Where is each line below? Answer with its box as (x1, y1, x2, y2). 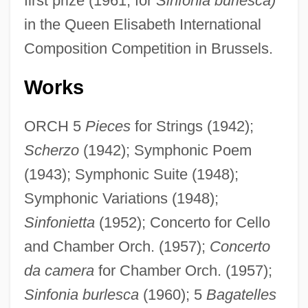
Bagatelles (206, 285, 276, 303)
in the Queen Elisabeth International (23, 15, 261, 33)
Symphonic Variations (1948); (23, 189, 219, 207)
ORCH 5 (23, 117, 85, 135)
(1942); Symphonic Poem (78, 141, 252, 159)
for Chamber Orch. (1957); (93, 261, 272, 279)
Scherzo (23, 141, 79, 159)
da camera (23, 261, 94, 279)
